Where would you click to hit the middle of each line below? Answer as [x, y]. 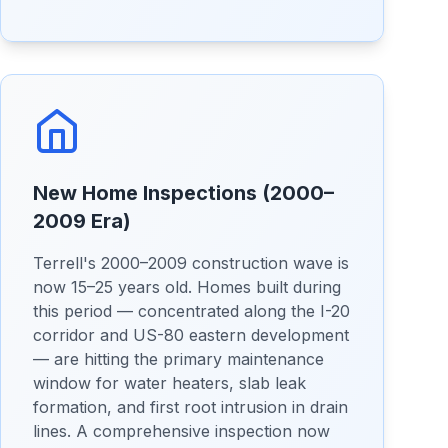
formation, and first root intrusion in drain [190, 407]
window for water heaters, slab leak [169, 383]
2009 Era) [82, 221]
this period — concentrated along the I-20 [191, 311]
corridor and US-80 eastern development [191, 335]
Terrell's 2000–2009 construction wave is [191, 263]
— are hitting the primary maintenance [178, 359]
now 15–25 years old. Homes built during [187, 287]
